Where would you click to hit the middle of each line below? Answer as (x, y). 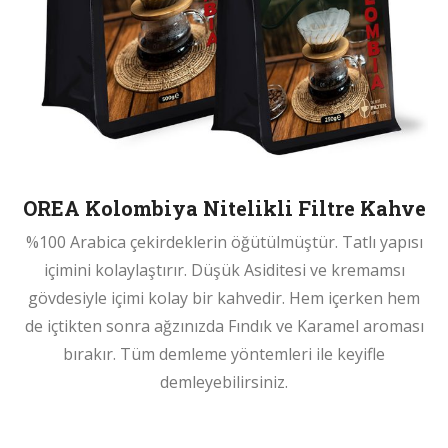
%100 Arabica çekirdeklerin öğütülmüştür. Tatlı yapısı (224, 241)
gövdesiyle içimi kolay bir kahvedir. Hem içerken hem (224, 297)
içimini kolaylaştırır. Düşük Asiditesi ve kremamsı (224, 269)
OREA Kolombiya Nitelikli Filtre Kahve (224, 207)
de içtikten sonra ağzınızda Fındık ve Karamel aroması (224, 325)
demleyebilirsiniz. (224, 381)
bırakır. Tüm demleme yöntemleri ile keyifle (224, 353)
